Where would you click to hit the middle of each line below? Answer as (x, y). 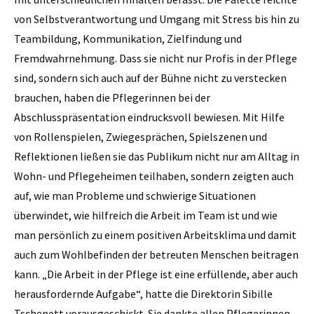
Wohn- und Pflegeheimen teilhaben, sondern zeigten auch (154, 176)
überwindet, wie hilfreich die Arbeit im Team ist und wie (146, 215)
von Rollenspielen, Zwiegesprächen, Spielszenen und (141, 136)
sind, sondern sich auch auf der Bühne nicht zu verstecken (150, 77)
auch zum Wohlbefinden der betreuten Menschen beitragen (156, 254)
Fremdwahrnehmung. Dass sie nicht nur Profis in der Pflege (156, 58)
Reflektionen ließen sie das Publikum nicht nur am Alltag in (157, 156)
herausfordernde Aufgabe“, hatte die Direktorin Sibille (143, 293)
